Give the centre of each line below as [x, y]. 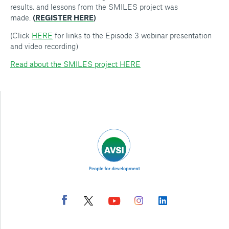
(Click [21, 35]
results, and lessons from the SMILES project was [94, 7]
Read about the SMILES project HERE [75, 64]
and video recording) [44, 46]
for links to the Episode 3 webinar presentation [132, 35]
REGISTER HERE [64, 17]
